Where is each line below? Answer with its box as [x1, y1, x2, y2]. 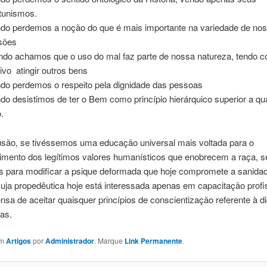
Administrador [45, 235, 94, 247]
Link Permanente [124, 235, 182, 247]
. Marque [94, 235, 125, 246]
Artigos [5, 235, 31, 247]
